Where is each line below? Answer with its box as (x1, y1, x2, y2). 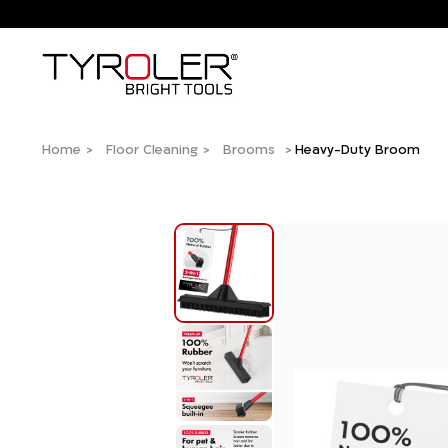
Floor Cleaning (106, 140, 198, 158)
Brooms (223, 140, 275, 158)
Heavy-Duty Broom (295, 140, 420, 158)
